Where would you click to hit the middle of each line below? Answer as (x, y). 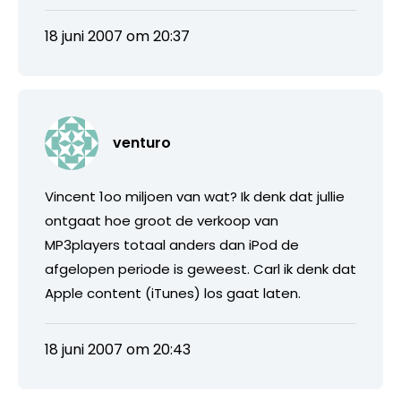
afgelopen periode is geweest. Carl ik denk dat (200, 269)
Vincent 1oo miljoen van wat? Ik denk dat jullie (195, 196)
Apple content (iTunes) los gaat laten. (173, 293)
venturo (142, 142)
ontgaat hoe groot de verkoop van (162, 220)
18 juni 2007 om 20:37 (117, 36)
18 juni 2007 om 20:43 (118, 349)
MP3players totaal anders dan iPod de (172, 244)
